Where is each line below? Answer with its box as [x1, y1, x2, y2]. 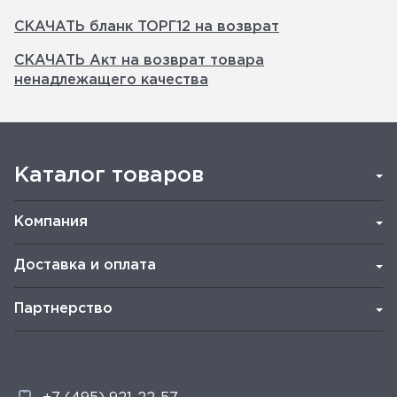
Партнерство [14, 302, 113, 315]
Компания [14, 215, 88, 229]
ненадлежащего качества [14, 74, 208, 87]
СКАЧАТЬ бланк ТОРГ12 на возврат [14, 20, 279, 34]
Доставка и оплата [14, 259, 156, 272]
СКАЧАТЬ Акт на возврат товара [14, 54, 264, 67]
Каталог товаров [14, 166, 204, 185]
